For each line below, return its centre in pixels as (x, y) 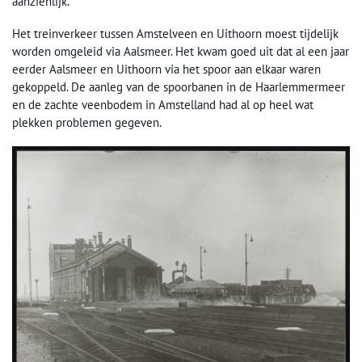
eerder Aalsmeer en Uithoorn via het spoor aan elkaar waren (166, 69)
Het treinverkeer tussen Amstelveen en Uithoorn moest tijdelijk (175, 33)
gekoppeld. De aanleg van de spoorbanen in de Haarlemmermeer (179, 86)
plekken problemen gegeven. (87, 122)
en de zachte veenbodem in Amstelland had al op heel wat (163, 104)
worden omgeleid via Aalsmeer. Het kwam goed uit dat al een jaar (181, 51)
